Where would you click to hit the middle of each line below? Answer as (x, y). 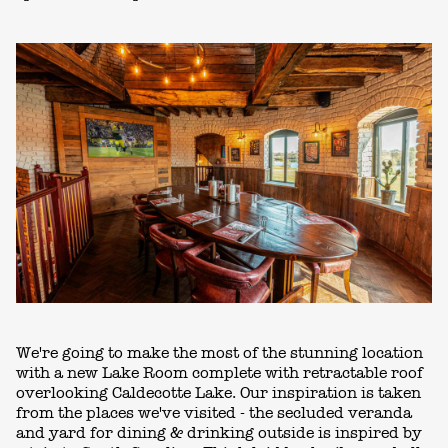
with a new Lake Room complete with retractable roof (219, 373)
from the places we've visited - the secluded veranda (214, 413)
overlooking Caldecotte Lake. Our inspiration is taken (218, 393)
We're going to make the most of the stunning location (219, 353)
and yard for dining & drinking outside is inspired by (219, 433)
